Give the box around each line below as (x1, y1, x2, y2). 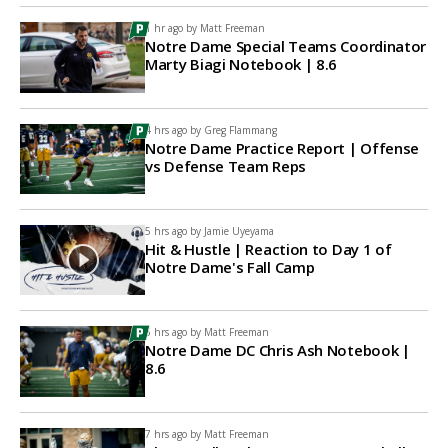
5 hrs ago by (145, 223, 201, 238)
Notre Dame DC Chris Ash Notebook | (145, 340, 410, 361)
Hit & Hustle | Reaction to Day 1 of (145, 238, 392, 259)
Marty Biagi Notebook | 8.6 (145, 54, 338, 75)
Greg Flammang (204, 122, 277, 137)
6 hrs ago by (145, 325, 201, 340)
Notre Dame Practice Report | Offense (145, 137, 420, 158)
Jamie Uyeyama (204, 223, 274, 238)
